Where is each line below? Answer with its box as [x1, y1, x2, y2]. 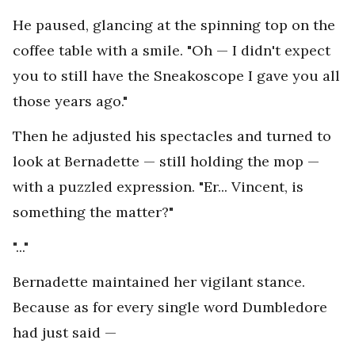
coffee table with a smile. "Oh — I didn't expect [13, 41, 330, 60]
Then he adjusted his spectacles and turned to [13, 127, 331, 146]
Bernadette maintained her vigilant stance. [13, 273, 305, 292]
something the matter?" [13, 203, 174, 222]
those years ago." [13, 92, 128, 111]
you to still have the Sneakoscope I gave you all [13, 67, 340, 86]
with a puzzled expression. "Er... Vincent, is [13, 177, 303, 197]
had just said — [13, 323, 116, 342]
